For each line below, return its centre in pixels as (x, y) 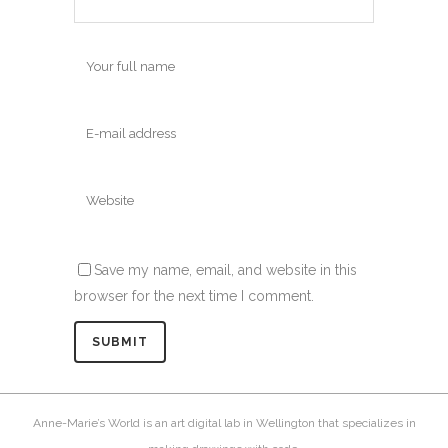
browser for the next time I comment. (194, 295)
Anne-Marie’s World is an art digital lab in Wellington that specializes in (224, 423)
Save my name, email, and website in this (225, 269)
